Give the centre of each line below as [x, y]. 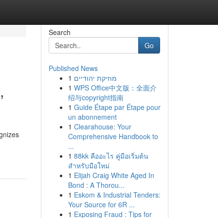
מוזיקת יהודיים [95, 78]
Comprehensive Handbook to [113, 136]
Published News [73, 68]
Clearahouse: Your [102, 127]
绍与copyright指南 [96, 97]
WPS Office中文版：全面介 [115, 88]
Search [59, 32]
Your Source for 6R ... [101, 204]
